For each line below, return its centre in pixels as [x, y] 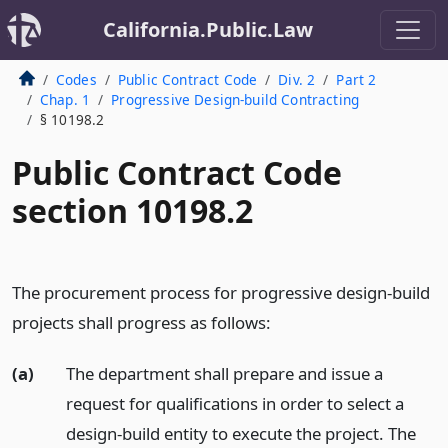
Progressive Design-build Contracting [235, 99]
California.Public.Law [208, 29]
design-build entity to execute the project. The [240, 433]
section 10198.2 [132, 210]
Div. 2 [297, 79]
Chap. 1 [65, 99]
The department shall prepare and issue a [224, 373]
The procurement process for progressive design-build [221, 292]
